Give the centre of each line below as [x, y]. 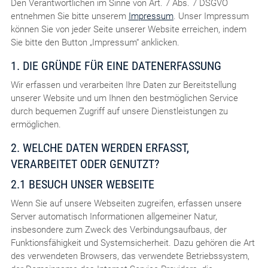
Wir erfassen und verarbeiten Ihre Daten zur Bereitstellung [123, 85]
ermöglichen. [36, 124]
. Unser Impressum [211, 16]
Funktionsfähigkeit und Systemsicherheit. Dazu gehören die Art [133, 243]
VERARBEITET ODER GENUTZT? [85, 164]
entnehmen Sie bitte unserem [69, 16]
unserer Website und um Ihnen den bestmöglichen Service [124, 98]
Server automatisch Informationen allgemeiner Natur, [114, 216]
